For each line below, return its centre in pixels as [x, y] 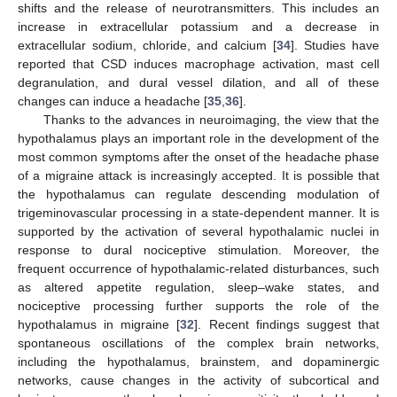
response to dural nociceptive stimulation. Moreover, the [198, 250]
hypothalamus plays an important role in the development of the [198, 139]
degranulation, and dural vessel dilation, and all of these [198, 83]
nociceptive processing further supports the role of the [198, 306]
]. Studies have [335, 46]
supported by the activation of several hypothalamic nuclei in [198, 232]
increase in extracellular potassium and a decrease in [198, 27]
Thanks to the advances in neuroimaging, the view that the [211, 120]
